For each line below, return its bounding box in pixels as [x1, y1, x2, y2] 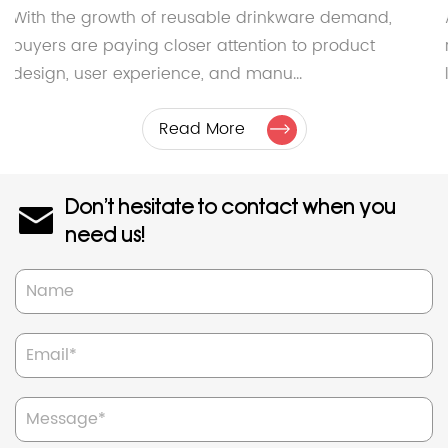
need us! [64, 221, 145, 248]
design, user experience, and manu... [15, 60, 305, 87]
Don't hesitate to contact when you [64, 193, 396, 220]
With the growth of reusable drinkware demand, [15, 4, 395, 31]
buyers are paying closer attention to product [15, 32, 378, 59]
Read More [158, 116, 245, 143]
